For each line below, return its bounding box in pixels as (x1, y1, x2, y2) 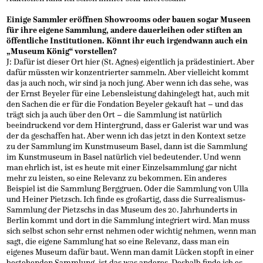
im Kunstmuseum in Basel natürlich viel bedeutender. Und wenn (6, 151, 241, 162)
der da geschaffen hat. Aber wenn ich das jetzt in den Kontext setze (6, 130, 247, 141)
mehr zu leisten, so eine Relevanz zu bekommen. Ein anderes (6, 173, 227, 183)
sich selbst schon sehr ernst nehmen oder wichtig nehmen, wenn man (6, 225, 257, 236)
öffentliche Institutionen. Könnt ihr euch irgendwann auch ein (6, 35, 248, 46)
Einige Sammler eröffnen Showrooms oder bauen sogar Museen (6, 14, 251, 25)
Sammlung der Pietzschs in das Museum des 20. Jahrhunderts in (6, 204, 238, 215)
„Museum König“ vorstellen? (6, 46, 117, 56)
